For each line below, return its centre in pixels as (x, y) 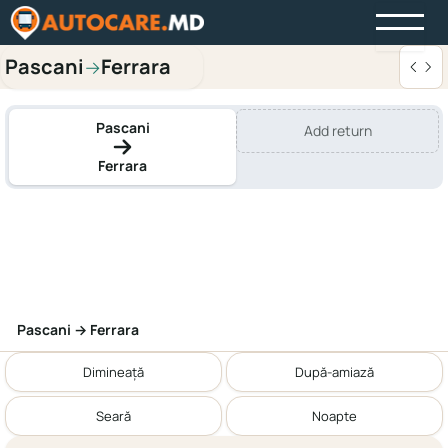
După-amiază (334, 371)
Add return (337, 130)
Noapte (334, 415)
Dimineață (113, 371)
